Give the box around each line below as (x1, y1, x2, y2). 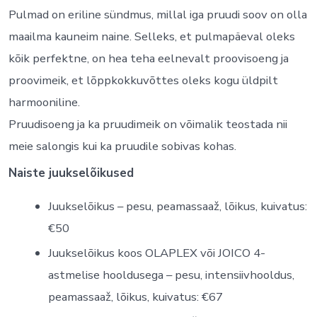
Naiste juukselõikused (8, 164, 134, 181)
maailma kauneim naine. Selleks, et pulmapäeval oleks (8, 28, 295, 45)
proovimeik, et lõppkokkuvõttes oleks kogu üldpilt (8, 72, 278, 89)
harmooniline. (8, 94, 80, 111)
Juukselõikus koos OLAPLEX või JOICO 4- (47, 245, 265, 262)
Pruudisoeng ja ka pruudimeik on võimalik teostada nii (8, 116, 287, 133)
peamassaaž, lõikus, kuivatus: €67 (47, 289, 223, 306)
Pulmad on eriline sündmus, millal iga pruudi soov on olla (8, 6, 307, 23)
